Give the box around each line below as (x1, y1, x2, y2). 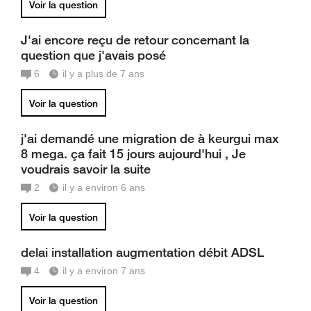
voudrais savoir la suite (21, 161, 151, 176)
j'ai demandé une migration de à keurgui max (21, 131, 279, 146)
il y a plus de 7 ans (62, 68, 144, 79)
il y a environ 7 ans (62, 265, 145, 276)
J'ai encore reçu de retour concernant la (21, 32, 249, 47)
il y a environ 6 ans (62, 182, 145, 193)
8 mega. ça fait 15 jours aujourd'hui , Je (21, 146, 246, 161)
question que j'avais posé (21, 47, 166, 62)
